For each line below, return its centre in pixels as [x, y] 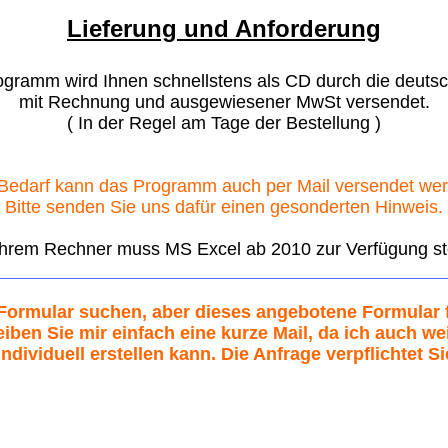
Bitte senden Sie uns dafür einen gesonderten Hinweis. [224, 207]
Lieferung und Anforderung [224, 28]
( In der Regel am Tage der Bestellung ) [224, 123]
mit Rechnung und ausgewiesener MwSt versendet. [224, 102]
